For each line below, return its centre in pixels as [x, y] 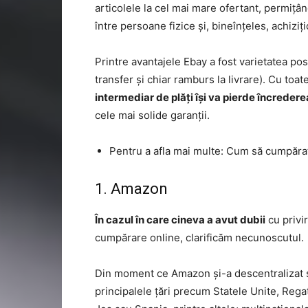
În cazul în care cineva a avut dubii [180, 220]
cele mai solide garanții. [152, 115]
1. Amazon [131, 189]
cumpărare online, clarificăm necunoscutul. [199, 238]
